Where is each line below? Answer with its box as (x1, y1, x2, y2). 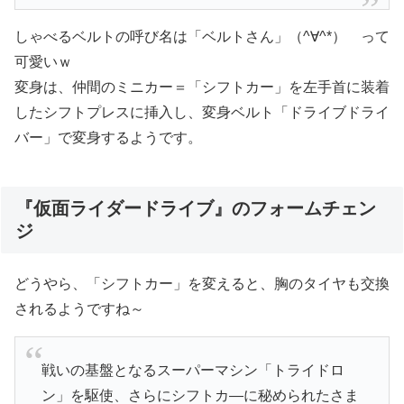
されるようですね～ (14, 301, 144, 317)
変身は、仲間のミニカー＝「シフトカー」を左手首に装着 (14, 79, 390, 96)
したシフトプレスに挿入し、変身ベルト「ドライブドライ (14, 105, 390, 121)
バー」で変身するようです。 (14, 130, 202, 146)
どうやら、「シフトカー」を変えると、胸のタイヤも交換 (14, 276, 390, 292)
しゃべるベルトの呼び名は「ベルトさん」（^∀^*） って (14, 29, 390, 45)
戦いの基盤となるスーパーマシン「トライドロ (41, 362, 344, 378)
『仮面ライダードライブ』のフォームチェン (15, 198, 376, 219)
